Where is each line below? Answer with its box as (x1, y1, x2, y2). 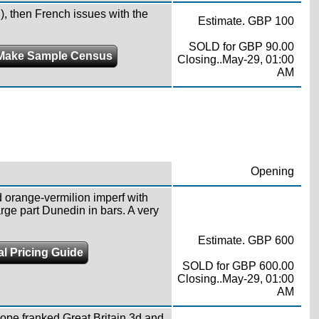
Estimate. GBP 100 (197, 14, 294, 27)
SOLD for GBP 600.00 (182, 259, 294, 272)
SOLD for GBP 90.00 (188, 40, 294, 53)
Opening (250, 164, 294, 177)
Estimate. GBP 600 (197, 234, 294, 246)
